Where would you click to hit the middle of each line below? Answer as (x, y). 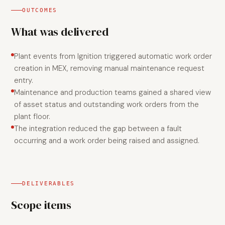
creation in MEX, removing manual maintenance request (109, 68)
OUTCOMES (40, 10)
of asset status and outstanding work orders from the (106, 104)
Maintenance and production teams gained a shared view (113, 92)
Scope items (41, 205)
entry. (24, 80)
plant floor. (32, 117)
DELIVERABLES (49, 184)
